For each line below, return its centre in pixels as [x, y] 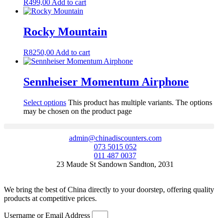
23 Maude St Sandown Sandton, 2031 [115, 164]
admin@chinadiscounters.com [115, 138]
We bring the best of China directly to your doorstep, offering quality [109, 189]
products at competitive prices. [50, 198]
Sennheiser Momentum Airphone [106, 82]
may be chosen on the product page [78, 111]
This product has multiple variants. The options [140, 102]
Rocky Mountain [65, 31]
